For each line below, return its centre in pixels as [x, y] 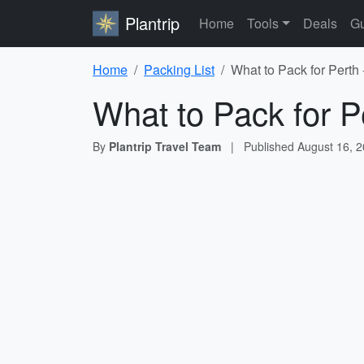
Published [271, 146]
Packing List [179, 69]
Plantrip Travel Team [165, 146]
